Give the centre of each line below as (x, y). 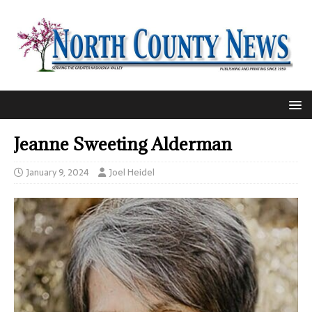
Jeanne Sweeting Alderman (123, 144)
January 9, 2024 (58, 173)
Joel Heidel (132, 173)
